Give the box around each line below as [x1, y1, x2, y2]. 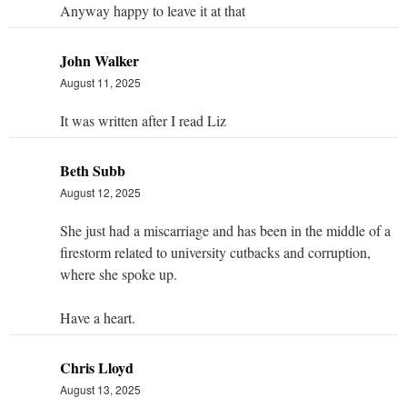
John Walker [60, 49, 139, 71]
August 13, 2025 [60, 381, 141, 397]
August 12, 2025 [60, 184, 141, 200]
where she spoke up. [60, 263, 177, 283]
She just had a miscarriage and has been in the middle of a [60, 220, 391, 240]
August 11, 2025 [60, 74, 141, 90]
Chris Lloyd [60, 356, 134, 378]
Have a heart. [60, 307, 135, 327]
